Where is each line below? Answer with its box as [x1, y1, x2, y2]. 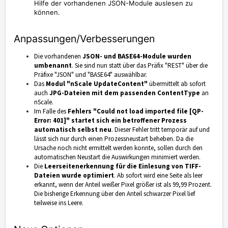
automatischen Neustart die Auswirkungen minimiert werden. [34, 153, 201, 162]
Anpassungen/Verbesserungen [14, 33, 155, 45]
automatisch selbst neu [34, 125, 111, 134]
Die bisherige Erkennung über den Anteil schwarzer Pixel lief [34, 189, 195, 198]
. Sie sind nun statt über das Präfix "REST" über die [72, 61, 208, 70]
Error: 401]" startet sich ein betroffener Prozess [34, 116, 187, 125]
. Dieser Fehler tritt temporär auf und [111, 125, 210, 134]
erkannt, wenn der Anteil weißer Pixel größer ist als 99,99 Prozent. [34, 180, 212, 189]
